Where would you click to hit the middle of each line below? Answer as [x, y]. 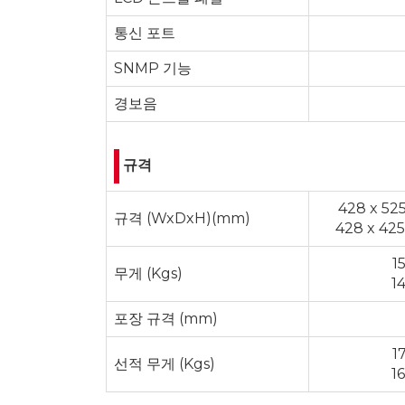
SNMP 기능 [153, 68]
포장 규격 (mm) [166, 318]
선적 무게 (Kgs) [165, 363]
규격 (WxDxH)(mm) [182, 218]
